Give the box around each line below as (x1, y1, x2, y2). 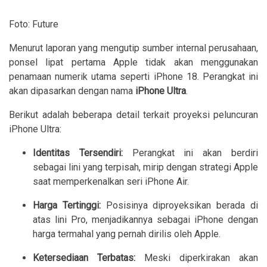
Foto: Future (9, 18, 58, 30)
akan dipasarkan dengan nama (9, 85, 135, 97)
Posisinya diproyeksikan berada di (100, 200, 259, 211)
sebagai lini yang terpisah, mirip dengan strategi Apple (33, 162, 258, 173)
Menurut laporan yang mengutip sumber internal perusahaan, (9, 42, 258, 54)
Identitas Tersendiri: (33, 147, 123, 159)
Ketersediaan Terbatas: (33, 252, 135, 263)
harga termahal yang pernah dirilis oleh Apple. (33, 228, 221, 240)
